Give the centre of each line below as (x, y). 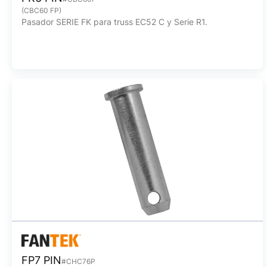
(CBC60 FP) (41, 10)
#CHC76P (78, 261)
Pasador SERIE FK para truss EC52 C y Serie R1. (114, 22)
